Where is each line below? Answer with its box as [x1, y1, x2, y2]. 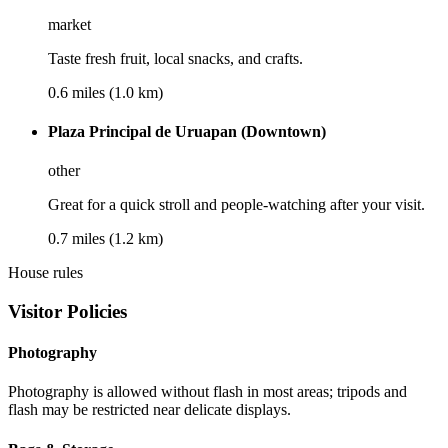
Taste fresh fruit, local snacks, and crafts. [48, 49, 303, 67]
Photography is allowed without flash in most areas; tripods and [8, 383, 407, 401]
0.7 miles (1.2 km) [48, 230, 163, 248]
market [48, 15, 91, 33]
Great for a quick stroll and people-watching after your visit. [48, 196, 425, 214]
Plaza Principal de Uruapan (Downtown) [48, 122, 326, 140]
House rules [8, 264, 83, 282]
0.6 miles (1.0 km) [48, 83, 163, 101]
